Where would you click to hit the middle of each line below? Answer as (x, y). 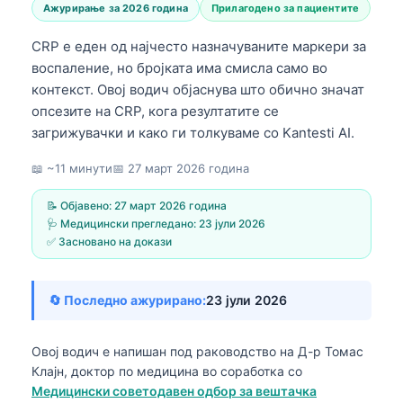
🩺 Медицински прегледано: (123, 223)
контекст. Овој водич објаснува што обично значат (198, 89)
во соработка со (251, 371)
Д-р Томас (331, 351)
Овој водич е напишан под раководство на (165, 351)
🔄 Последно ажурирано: (127, 300)
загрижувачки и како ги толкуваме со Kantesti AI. (193, 132)
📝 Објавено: (81, 205)
